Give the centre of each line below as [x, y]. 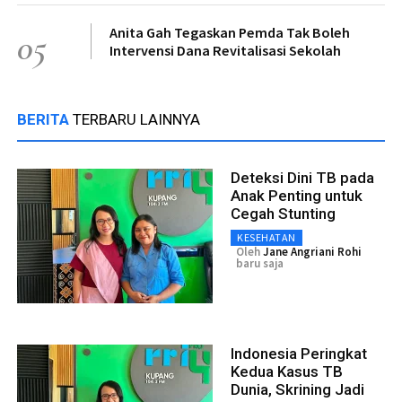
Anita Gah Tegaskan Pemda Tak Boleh [230, 33]
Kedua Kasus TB [287, 372]
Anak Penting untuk [297, 196]
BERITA [45, 120]
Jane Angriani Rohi [312, 252]
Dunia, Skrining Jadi [297, 390]
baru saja [260, 264]
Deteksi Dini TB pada [302, 178]
